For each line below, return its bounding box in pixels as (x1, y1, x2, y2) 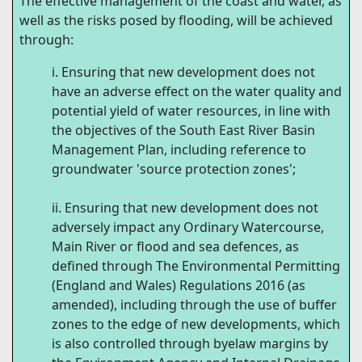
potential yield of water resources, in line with (52, 102, 330, 120)
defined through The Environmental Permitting (52, 257, 340, 276)
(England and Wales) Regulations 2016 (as (52, 276, 305, 295)
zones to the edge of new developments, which (52, 315, 340, 334)
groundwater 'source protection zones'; (52, 160, 296, 179)
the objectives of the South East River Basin (52, 121, 315, 140)
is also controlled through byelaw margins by (52, 335, 328, 353)
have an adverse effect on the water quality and (52, 82, 342, 101)
